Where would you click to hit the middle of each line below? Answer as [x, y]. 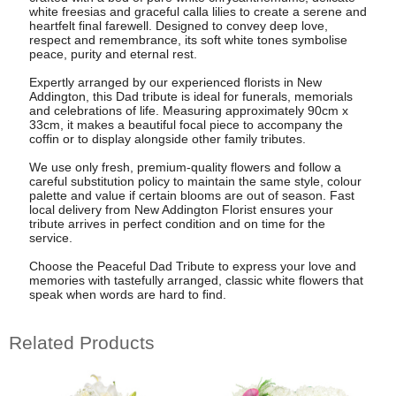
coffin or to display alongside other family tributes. [167, 139]
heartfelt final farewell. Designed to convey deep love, [178, 26]
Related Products [82, 342]
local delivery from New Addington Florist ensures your [181, 210]
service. [50, 238]
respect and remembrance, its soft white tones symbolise [188, 40]
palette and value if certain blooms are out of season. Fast [191, 196]
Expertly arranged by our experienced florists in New [175, 83]
